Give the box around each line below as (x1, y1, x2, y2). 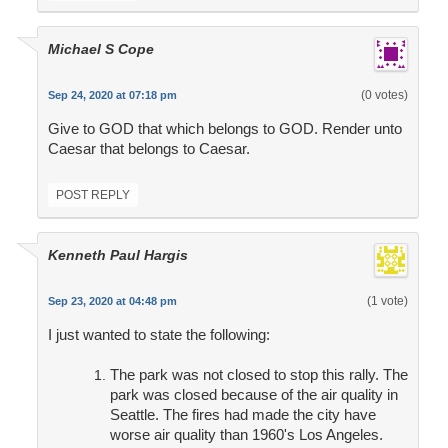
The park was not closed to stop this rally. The (109, 366, 408, 384)
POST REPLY (55, 188, 130, 203)
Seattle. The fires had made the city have (109, 406, 376, 424)
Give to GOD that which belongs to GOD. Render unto (47, 120, 402, 138)
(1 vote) (366, 294, 408, 309)
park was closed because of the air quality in (109, 386, 398, 404)
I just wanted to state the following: (47, 326, 270, 344)
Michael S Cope (47, 41, 154, 58)
